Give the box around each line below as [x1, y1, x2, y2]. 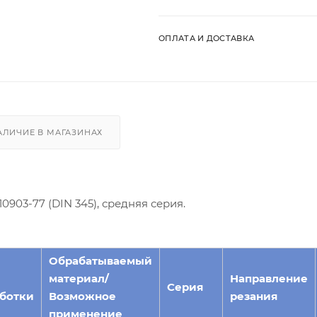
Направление [230, 271, 308, 285]
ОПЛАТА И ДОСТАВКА [158, 33, 255, 43]
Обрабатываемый [49, 253, 152, 267]
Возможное [49, 289, 116, 303]
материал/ [49, 271, 109, 285]
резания [230, 289, 277, 303]
